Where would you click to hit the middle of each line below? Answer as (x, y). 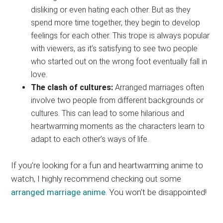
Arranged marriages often (159, 87)
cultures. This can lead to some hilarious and (108, 113)
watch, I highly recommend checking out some (96, 178)
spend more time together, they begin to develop (116, 22)
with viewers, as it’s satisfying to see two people (114, 48)
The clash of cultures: (72, 87)
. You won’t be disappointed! (156, 192)
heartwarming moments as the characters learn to (118, 126)
